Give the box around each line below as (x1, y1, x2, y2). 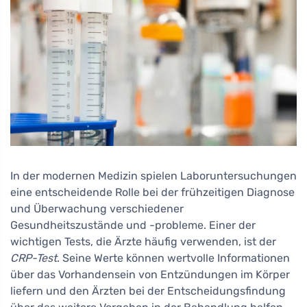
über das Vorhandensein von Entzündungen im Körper (10, 268, 290, 282)
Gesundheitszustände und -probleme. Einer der (10, 219, 256, 232)
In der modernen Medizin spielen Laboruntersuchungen (10, 169, 297, 183)
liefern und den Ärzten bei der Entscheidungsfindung (10, 284, 286, 298)
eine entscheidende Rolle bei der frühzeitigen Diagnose (10, 186, 295, 199)
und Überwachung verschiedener (10, 202, 184, 216)
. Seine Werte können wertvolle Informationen (57, 251, 290, 265)
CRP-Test (10, 251, 57, 265)
